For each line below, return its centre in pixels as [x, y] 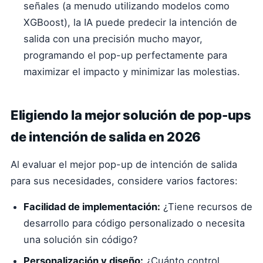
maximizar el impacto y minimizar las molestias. [132, 72]
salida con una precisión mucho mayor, [113, 39]
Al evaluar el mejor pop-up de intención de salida [124, 164]
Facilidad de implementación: [92, 207]
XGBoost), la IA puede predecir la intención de [130, 22]
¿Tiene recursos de [206, 207]
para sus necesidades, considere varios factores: [124, 181]
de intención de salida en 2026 [106, 137]
